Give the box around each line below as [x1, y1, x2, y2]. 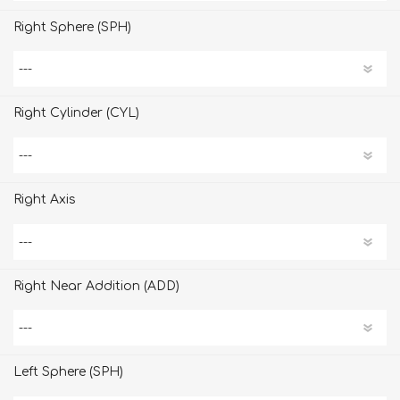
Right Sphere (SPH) [13, 20, 131, 34]
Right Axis [13, 192, 76, 206]
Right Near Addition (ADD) [13, 279, 179, 293]
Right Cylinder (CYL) [13, 106, 139, 121]
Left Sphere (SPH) [13, 365, 123, 379]
